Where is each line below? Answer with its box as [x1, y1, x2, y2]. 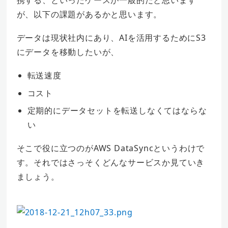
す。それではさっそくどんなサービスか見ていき [16, 157, 205, 168]
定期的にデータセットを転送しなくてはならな [27, 105, 207, 117]
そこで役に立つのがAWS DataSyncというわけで [16, 142, 205, 154]
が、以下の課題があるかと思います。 [16, 9, 162, 20]
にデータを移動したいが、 [16, 46, 120, 58]
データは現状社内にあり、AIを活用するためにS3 [16, 32, 206, 44]
